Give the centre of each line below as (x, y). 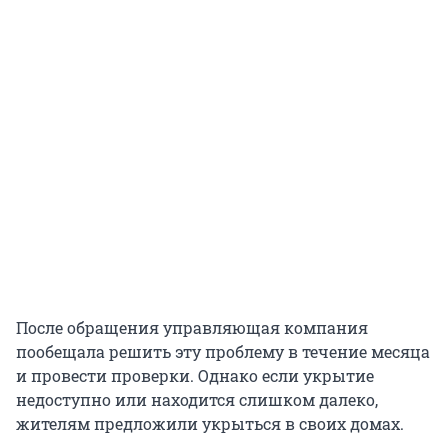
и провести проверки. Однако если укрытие (195, 376)
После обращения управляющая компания (192, 328)
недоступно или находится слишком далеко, (197, 400)
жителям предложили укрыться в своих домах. (210, 424)
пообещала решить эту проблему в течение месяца (223, 352)
